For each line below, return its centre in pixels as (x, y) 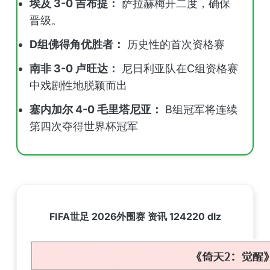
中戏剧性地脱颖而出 (78, 85)
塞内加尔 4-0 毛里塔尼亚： (96, 109)
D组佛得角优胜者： (77, 44)
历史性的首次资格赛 (174, 44)
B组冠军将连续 (200, 109)
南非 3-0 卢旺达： (74, 68)
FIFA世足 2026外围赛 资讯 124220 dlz (135, 216)
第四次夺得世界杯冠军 (84, 126)
